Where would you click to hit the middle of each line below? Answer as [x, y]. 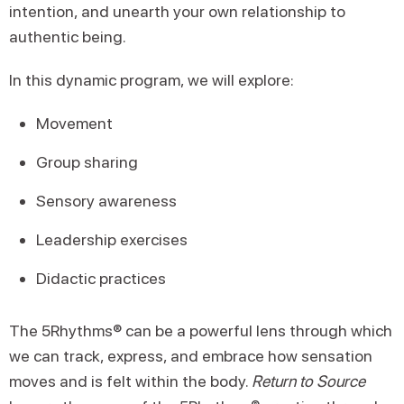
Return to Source [308, 381]
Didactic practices [101, 278]
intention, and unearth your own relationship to [177, 11]
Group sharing [87, 162]
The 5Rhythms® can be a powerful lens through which [201, 331]
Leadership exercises [112, 239]
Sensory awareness [106, 201]
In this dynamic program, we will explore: [151, 80]
